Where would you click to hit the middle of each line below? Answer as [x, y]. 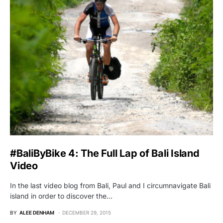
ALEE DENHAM [37, 212]
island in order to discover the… [61, 196]
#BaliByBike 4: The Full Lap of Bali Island [105, 153]
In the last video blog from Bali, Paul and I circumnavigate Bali [110, 185]
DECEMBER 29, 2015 [87, 212]
